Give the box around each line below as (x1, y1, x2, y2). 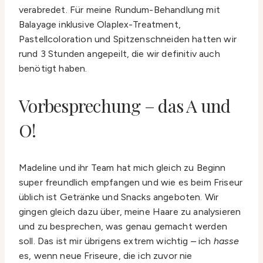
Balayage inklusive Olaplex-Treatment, (19, 19, 181, 31)
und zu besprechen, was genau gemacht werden (19, 221, 227, 232)
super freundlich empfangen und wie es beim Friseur (19, 177, 243, 188)
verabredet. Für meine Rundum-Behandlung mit (19, 4, 220, 16)
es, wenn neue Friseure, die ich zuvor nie (19, 250, 193, 262)
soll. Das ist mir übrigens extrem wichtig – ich (19, 235, 214, 247)
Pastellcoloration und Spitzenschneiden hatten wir (19, 33, 237, 45)
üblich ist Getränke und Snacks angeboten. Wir (19, 191, 219, 203)
